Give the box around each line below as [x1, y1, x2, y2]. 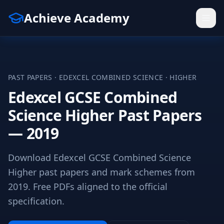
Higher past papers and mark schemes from [8, 166, 195, 178]
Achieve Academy [24, 9, 129, 26]
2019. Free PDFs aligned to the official [8, 180, 167, 192]
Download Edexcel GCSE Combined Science [8, 151, 191, 163]
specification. [8, 195, 64, 207]
